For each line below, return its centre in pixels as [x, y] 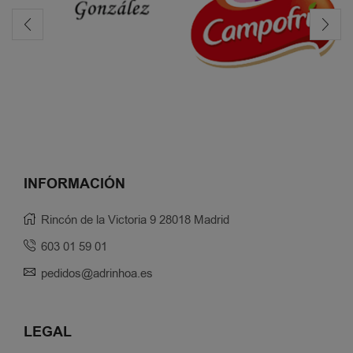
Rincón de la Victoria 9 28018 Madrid [135, 220]
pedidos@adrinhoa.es [97, 274]
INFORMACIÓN [74, 184]
